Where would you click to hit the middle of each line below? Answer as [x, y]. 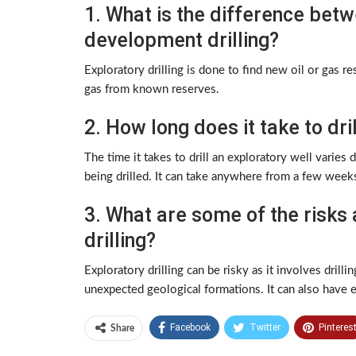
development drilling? [182, 41]
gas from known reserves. [152, 90]
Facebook [190, 328]
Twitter [265, 328]
